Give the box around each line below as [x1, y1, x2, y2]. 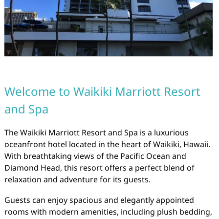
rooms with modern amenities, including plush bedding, [4, 206, 212, 218]
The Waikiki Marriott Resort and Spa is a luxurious [4, 127, 189, 138]
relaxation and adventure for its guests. [4, 174, 151, 185]
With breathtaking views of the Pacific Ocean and [4, 151, 186, 162]
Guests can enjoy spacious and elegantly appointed [4, 195, 194, 206]
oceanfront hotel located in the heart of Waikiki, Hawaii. [4, 139, 210, 150]
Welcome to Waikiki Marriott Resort [4, 83, 200, 100]
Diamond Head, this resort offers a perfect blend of [4, 162, 195, 174]
